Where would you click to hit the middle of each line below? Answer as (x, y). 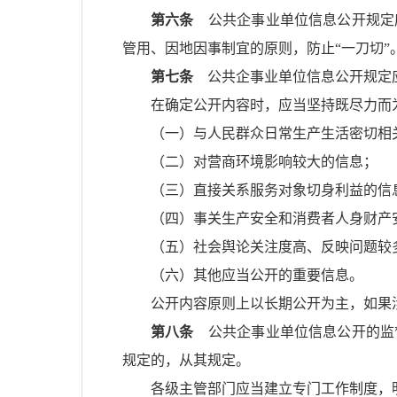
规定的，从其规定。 (186, 360)
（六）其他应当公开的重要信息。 (257, 275)
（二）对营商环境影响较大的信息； (264, 162)
